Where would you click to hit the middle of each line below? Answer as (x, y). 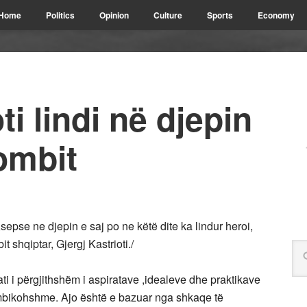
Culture (168, 15)
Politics (60, 15)
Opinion (114, 15)
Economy (276, 15)
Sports (220, 15)
